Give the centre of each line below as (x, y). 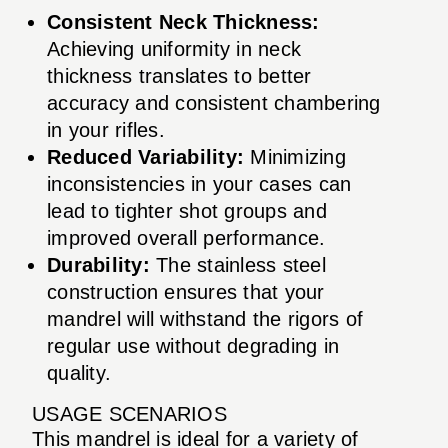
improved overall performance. (186, 237)
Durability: (98, 264)
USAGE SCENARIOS (129, 413)
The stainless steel (237, 264)
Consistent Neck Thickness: (183, 21)
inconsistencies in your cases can (199, 183)
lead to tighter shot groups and (187, 210)
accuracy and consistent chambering (214, 102)
